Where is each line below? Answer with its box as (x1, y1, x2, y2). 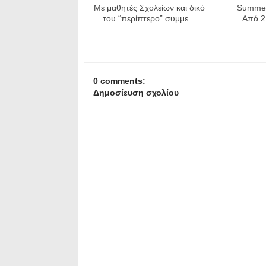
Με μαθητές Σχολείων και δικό (93, 2, 205, 12)
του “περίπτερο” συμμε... (103, 13, 196, 23)
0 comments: (93, 75, 145, 85)
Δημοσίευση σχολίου (93, 87, 179, 97)
